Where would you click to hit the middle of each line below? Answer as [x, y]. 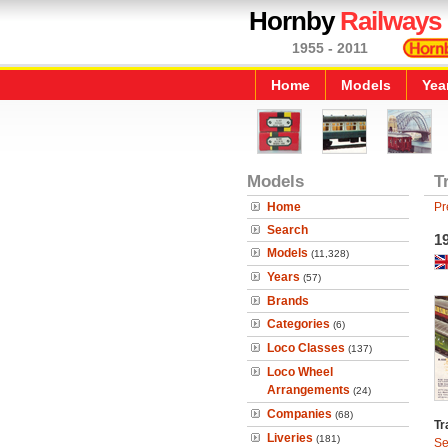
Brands [288, 301]
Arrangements [308, 390]
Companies [299, 414]
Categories [298, 324]
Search [287, 230]
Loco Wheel [300, 372]
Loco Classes [306, 348]
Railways [390, 21]
